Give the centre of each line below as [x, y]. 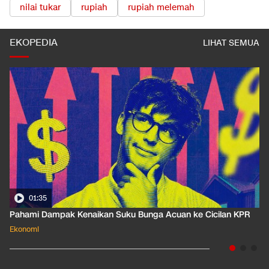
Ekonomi [24, 229]
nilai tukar [40, 8]
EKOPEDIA [34, 43]
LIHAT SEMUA [231, 43]
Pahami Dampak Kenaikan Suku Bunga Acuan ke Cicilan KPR [130, 215]
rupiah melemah [161, 8]
